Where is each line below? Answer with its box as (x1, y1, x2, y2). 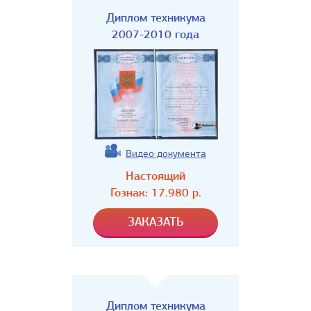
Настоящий (126, 169, 185, 183)
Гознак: (110, 185, 151, 200)
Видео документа (126, 147, 206, 160)
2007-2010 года (112, 27, 199, 42)
